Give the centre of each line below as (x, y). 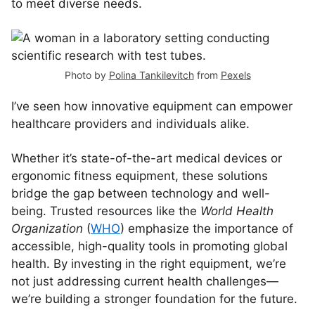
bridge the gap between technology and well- (141, 193)
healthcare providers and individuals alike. (130, 124)
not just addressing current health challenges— (145, 281)
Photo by (86, 75)
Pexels (236, 75)
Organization (47, 229)
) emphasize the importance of (207, 229)
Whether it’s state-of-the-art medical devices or (147, 158)
